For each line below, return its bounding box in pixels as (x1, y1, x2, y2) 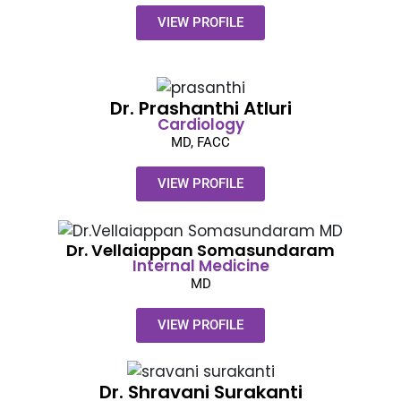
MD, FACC (171, 133, 230, 150)
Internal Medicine (132, 254, 269, 277)
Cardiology (157, 113, 244, 135)
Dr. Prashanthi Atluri (109, 95, 292, 121)
